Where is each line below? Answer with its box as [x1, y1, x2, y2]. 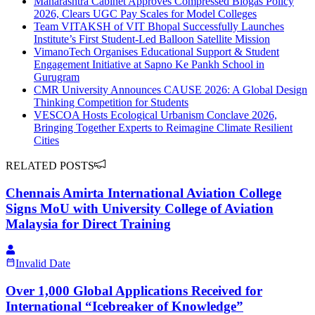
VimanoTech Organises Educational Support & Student [34, 45, 279, 58]
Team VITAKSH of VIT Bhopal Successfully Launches [34, 20, 284, 32]
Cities [34, 134, 59, 146]
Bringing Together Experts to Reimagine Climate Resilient [34, 121, 292, 134]
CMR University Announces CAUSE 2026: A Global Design [34, 83, 307, 96]
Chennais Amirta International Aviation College [6, 185, 281, 200]
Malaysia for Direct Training [6, 216, 171, 231]
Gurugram [34, 70, 79, 83]
